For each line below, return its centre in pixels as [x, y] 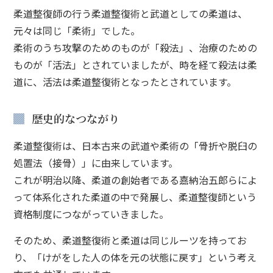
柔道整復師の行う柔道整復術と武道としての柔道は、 [131, 13]
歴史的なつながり [76, 118]
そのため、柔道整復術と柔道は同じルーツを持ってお [130, 240]
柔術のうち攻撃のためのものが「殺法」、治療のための [136, 47]
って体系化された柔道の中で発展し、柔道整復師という [135, 197]
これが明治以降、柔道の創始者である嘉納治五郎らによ [136, 179]
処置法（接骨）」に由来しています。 [96, 162]
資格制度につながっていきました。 [91, 214]
